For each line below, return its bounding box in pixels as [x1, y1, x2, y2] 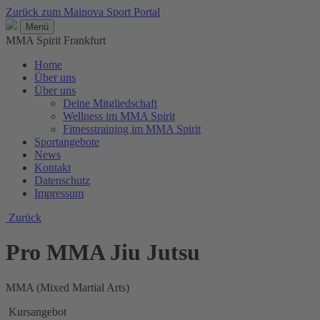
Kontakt [34, 161, 71, 174]
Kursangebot [6, 305, 66, 318]
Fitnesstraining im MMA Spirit [63, 123, 201, 135]
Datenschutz [34, 174, 90, 186]
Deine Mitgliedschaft [63, 97, 157, 109]
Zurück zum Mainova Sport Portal [6, 6, 160, 18]
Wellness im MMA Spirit [63, 110, 175, 122]
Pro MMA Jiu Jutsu [6, 239, 200, 266]
